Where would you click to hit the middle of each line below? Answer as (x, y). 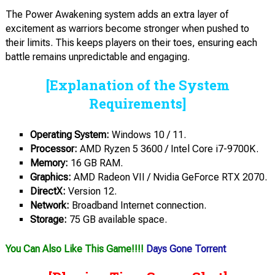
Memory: (49, 163)
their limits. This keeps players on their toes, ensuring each (131, 43)
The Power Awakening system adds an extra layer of (117, 15)
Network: (49, 206)
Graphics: (50, 177)
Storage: (48, 220)
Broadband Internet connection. (137, 206)
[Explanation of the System (137, 85)
